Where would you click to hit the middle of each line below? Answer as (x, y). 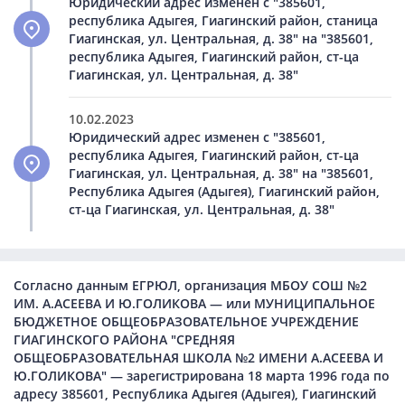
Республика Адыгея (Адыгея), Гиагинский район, (224, 191)
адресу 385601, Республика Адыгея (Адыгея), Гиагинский (195, 394)
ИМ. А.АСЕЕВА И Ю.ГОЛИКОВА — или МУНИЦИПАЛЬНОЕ (194, 304)
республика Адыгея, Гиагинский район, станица (223, 20)
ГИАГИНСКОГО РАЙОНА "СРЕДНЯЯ (124, 340)
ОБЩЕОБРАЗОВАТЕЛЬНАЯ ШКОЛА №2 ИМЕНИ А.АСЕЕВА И (198, 358)
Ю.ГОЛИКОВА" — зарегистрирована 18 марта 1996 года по (202, 376)
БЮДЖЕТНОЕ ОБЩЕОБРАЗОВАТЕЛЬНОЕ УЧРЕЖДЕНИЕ (186, 322)
